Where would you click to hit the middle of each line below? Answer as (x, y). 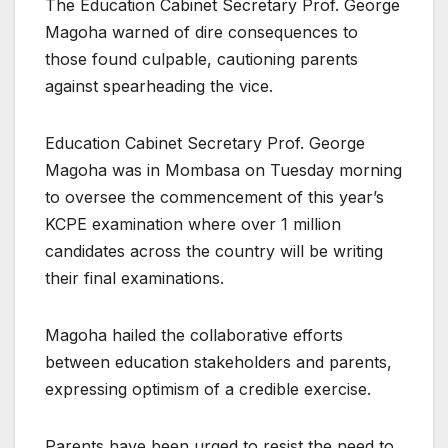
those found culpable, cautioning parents (201, 58)
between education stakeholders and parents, (218, 361)
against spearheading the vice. (159, 85)
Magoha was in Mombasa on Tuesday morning (223, 169)
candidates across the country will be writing (214, 250)
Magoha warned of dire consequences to (201, 31)
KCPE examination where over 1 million (193, 223)
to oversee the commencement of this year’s (214, 196)
